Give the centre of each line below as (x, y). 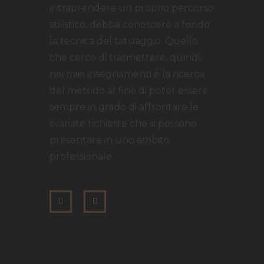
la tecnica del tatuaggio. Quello (124, 41)
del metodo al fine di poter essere (129, 90)
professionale (81, 156)
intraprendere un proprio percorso (131, 8)
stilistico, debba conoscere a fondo (130, 24)
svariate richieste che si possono (123, 123)
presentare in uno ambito (110, 140)
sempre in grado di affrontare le (124, 107)
